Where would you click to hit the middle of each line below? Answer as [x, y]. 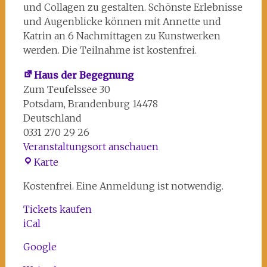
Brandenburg [99, 104]
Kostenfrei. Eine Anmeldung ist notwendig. [123, 186]
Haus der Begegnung [83, 75]
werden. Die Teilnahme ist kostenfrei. [110, 50]
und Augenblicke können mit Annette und [122, 21]
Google [40, 247]
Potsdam [43, 104]
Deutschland [52, 118]
